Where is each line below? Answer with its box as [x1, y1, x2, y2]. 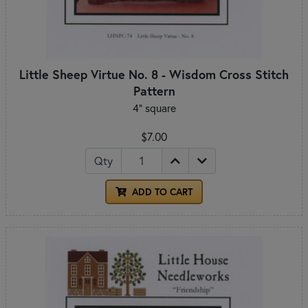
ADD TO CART [129, 185, 192, 198]
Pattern [133, 82, 175, 99]
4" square [132, 100, 176, 115]
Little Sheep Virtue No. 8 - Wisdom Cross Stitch [19, 65, 289, 82]
